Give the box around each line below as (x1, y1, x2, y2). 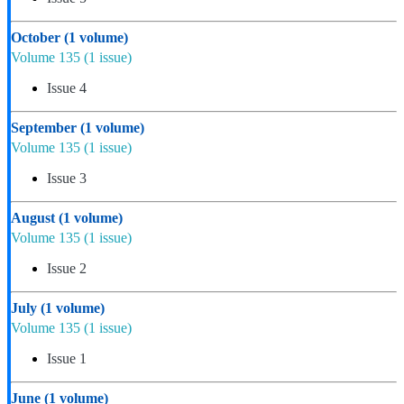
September (11, 119, 80, 135)
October (11, 29, 64, 45)
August (11, 209, 59, 225)
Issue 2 (47, 260, 87, 276)
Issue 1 (47, 350, 87, 366)
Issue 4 (47, 79, 87, 96)
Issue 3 (47, 170, 87, 186)
